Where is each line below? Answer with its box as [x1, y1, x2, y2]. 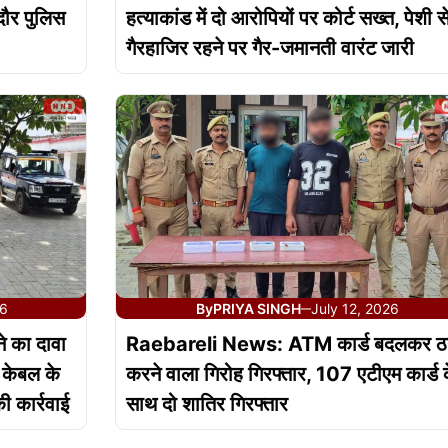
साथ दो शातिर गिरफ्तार [125, 392, 288, 417]
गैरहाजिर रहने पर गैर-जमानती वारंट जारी [125, 36, 414, 61]
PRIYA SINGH [212, 300, 301, 318]
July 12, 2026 [310, 300, 399, 318]
